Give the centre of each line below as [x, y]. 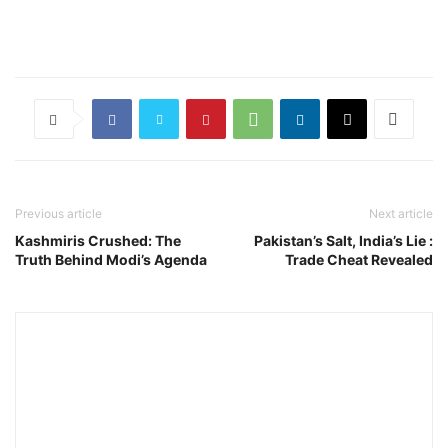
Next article [401, 213]
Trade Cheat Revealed [359, 259]
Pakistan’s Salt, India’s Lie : [343, 240]
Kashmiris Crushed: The [98, 240]
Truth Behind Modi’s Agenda [111, 259]
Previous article [58, 213]
